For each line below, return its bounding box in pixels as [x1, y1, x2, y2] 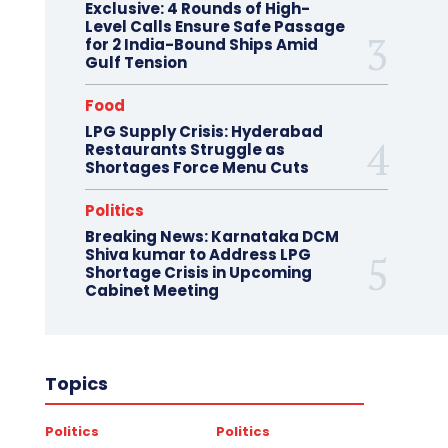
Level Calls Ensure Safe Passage [84, 16, 345, 37]
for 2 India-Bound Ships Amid [84, 34, 318, 55]
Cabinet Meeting [84, 280, 219, 301]
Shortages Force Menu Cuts [84, 157, 309, 178]
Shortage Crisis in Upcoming [84, 262, 312, 283]
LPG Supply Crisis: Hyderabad [84, 121, 323, 142]
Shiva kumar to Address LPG [84, 244, 311, 265]
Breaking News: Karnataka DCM [84, 226, 339, 247]
